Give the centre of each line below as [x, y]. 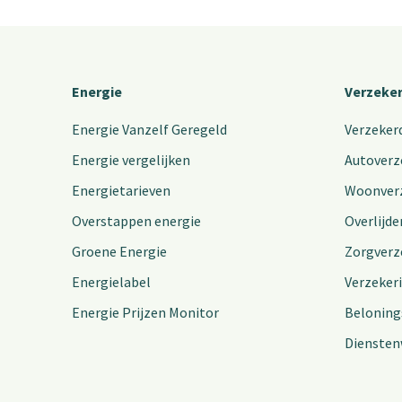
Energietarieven [121, 191]
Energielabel [111, 282]
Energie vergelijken [131, 160]
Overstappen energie [136, 221]
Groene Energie [119, 252]
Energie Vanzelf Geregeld [149, 130]
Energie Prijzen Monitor [145, 313]
